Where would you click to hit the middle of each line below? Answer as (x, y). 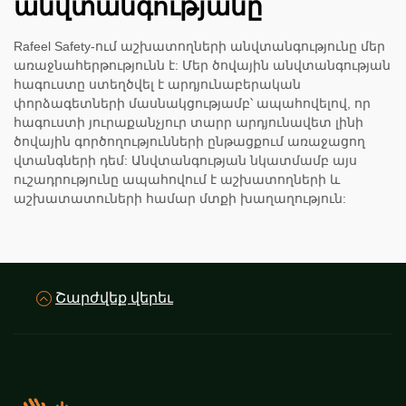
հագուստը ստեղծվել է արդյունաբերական (157, 85)
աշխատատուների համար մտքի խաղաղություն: (180, 199)
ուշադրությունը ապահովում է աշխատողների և (177, 180)
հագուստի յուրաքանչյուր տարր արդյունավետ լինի (188, 123)
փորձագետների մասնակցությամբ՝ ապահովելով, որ (192, 104)
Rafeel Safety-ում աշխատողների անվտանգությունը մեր (199, 47)
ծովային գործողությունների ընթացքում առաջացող (189, 142)
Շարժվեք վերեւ (114, 298)
